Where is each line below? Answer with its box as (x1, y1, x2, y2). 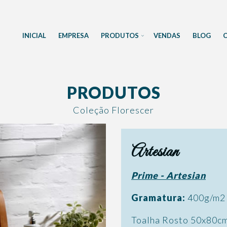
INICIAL (22, 31, 46, 40)
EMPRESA (58, 31, 89, 40)
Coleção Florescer (73, 104, 154, 116)
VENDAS (154, 31, 180, 40)
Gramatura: (131, 192, 187, 203)
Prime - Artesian (131, 170, 206, 181)
